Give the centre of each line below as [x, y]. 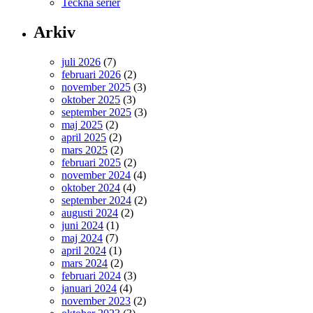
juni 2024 [82, 225]
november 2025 [96, 87]
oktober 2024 [91, 187]
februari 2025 [91, 162]
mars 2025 [85, 150]
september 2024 [96, 200]
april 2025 [84, 137]
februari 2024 [91, 275]
